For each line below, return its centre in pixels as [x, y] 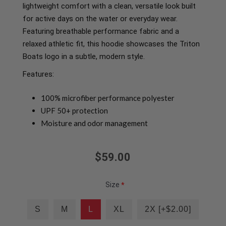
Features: [38, 74]
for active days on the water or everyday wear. [100, 19]
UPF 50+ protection [74, 111]
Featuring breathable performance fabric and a [101, 32]
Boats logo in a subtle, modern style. [83, 57]
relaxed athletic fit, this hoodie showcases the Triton [111, 44]
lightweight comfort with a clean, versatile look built [109, 6]
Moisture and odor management [94, 123]
